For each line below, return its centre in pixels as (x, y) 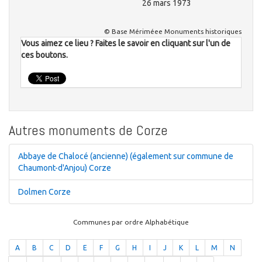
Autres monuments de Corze (88, 130)
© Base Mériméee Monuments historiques (173, 32)
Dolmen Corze (44, 192)
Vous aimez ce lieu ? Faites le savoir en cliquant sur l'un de (126, 44)
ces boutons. (44, 55)
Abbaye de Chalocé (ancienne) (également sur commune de (126, 156)
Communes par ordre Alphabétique (131, 222)
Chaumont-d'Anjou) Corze (65, 168)
